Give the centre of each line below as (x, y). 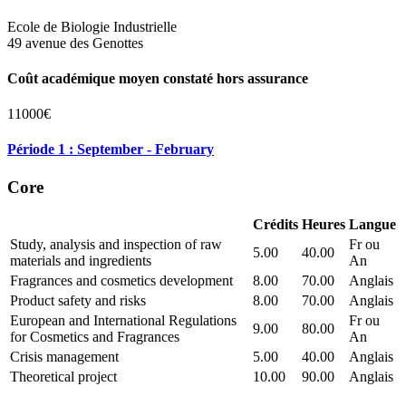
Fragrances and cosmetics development (121, 281)
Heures (324, 225)
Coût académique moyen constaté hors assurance (158, 78)
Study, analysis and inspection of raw (116, 245)
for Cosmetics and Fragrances (95, 337)
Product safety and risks (78, 301)
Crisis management (64, 357)
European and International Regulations (123, 321)
